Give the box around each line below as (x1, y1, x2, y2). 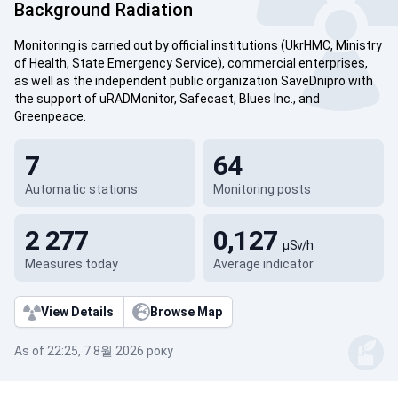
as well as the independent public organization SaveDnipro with (14, 74, 373, 88)
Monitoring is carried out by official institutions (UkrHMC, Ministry (14, 38, 382, 52)
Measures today (25, 257, 118, 271)
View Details (41, 305, 114, 319)
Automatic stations (25, 182, 138, 196)
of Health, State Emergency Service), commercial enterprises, (14, 56, 368, 70)
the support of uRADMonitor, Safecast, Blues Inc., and (14, 92, 320, 106)
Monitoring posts (212, 182, 311, 196)
